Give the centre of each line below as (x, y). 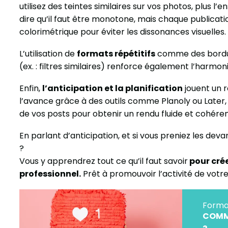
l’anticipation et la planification (112, 89)
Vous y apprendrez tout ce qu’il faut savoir (104, 161)
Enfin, (31, 89)
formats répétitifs (116, 54)
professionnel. (50, 174)
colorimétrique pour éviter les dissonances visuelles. (123, 32)
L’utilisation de (48, 54)
